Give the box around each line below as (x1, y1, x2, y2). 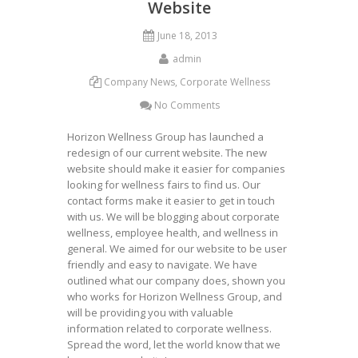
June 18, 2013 (157, 29, 217, 42)
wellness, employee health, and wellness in (67, 225, 278, 240)
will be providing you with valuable (67, 305, 233, 320)
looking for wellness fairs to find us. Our (67, 177, 261, 192)
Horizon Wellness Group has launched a (67, 129, 264, 144)
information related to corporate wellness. (67, 321, 272, 336)
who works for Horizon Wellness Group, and (67, 289, 282, 304)
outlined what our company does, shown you (67, 273, 285, 288)
